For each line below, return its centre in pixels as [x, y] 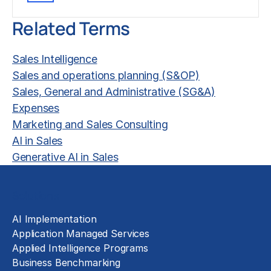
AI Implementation [54, 219]
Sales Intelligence [55, 59]
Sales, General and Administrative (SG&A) [114, 91]
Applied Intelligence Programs [80, 248]
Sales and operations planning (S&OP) [106, 75]
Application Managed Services [81, 233]
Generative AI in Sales [65, 157]
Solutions [36, 195]
